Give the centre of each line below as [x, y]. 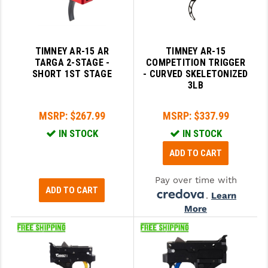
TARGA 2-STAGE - [72, 63]
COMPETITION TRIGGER [196, 63]
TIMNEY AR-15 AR [72, 51]
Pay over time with [196, 180]
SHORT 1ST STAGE [72, 74]
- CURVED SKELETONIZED [196, 74]
